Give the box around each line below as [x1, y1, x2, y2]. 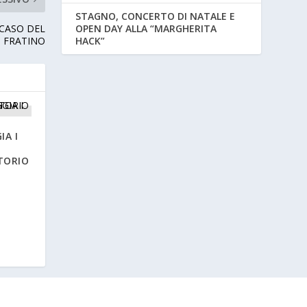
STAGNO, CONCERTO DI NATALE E [75, 9, 236, 23]
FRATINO [3, 34, 46, 48]
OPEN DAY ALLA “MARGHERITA [75, 21, 217, 35]
